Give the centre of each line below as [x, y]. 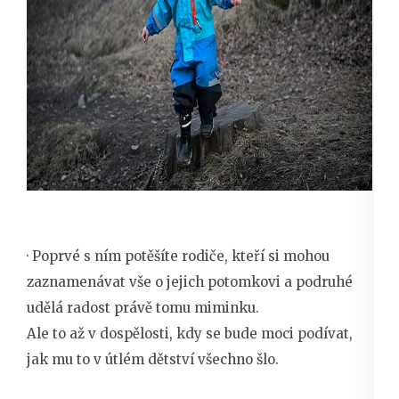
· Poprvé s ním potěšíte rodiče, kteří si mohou [178, 256]
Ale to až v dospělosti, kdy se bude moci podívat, [190, 334]
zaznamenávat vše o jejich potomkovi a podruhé [190, 282]
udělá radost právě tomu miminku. [143, 308]
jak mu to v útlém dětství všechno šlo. [153, 360]
